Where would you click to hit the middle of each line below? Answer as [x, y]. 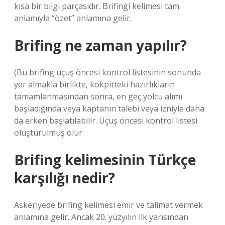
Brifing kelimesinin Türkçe [105, 160]
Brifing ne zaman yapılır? [100, 45]
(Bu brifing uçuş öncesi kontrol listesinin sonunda [107, 72]
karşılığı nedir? [65, 178]
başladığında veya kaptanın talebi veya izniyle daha [109, 108]
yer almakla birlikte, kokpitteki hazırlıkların [94, 84]
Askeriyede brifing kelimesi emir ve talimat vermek [108, 205]
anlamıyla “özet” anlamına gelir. [73, 18]
